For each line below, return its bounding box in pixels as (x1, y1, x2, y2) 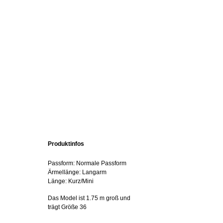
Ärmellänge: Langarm (48, 169, 107, 176)
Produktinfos (48, 140, 84, 147)
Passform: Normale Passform (48, 160, 126, 167)
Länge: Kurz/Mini (48, 178, 94, 185)
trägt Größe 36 (48, 204, 87, 211)
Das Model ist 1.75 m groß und (48, 195, 130, 202)
